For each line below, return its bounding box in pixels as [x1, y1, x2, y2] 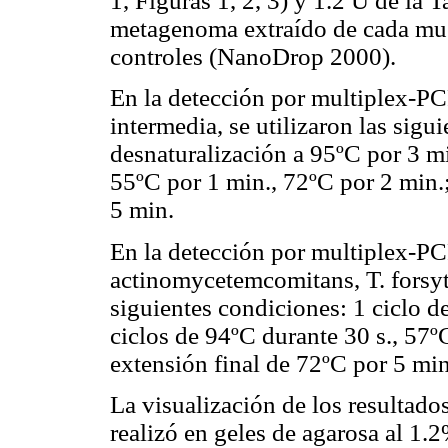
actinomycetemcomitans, [110, 265, 360, 293]
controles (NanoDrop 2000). [110, 43, 396, 71]
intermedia [110, 112, 217, 140]
